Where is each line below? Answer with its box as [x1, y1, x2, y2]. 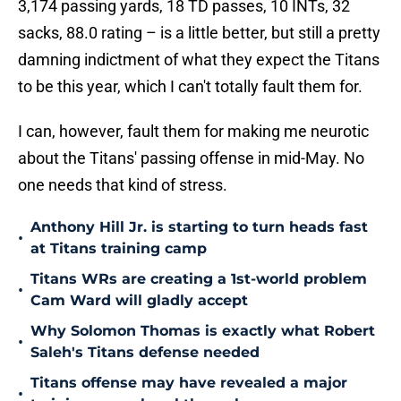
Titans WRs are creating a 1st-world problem [30, 270, 367, 288]
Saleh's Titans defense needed [30, 344, 260, 362]
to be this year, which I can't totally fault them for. [18, 77, 363, 97]
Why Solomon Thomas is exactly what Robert [30, 322, 375, 340]
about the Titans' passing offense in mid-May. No [18, 149, 364, 168]
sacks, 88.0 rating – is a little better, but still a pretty [18, 23, 380, 43]
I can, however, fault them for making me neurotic [18, 122, 369, 141]
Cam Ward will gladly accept [30, 292, 248, 310]
